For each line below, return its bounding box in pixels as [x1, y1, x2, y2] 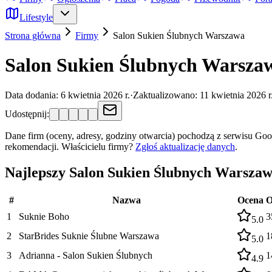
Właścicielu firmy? [61, 141, 133, 152]
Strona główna [5, 30, 61, 41]
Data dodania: [5, 89, 61, 100]
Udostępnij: [5, 108, 49, 119]
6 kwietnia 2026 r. [61, 89, 130, 100]
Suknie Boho [19, 211, 69, 222]
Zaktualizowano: [133, 89, 200, 100]
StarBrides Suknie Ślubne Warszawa [19, 230, 159, 241]
